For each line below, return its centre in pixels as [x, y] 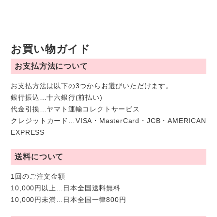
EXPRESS [28, 132]
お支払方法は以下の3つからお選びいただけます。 [92, 86]
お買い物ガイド [51, 49]
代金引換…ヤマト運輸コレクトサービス [75, 109]
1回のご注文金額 [38, 176]
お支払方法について [51, 66]
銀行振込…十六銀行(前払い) [57, 98]
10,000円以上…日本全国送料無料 [66, 188]
